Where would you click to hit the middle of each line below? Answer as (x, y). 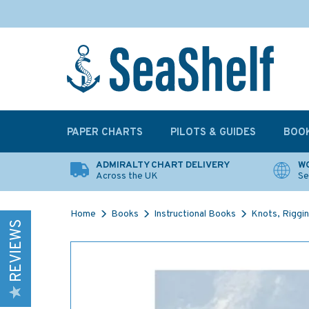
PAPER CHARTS (105, 133)
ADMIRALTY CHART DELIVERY (163, 165)
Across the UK (127, 176)
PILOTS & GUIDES (213, 133)
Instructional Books (195, 214)
